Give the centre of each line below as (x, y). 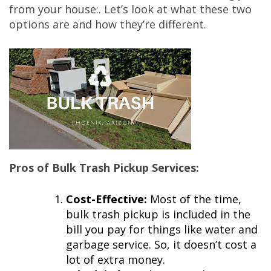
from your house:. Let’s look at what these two (130, 9)
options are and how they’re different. (108, 24)
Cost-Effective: (106, 199)
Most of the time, (194, 199)
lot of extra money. (116, 260)
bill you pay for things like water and (162, 229)
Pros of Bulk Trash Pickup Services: (104, 168)
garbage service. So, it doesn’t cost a (161, 244)
